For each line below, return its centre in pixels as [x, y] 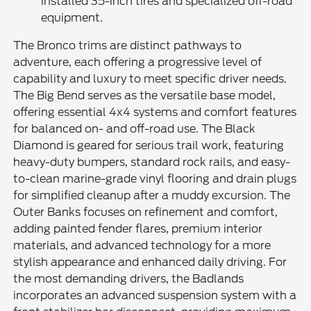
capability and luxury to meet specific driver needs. [150, 78]
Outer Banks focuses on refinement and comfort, [146, 212]
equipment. [72, 17]
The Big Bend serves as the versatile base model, [145, 95]
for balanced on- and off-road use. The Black [135, 128]
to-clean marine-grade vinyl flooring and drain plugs [155, 178]
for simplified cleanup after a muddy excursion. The [152, 195]
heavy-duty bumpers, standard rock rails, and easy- [152, 162]
